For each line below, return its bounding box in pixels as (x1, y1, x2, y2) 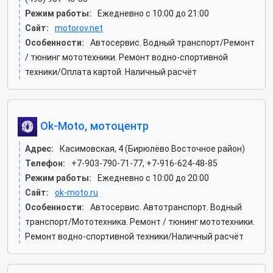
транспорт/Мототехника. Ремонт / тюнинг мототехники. (25, 217, 255, 227)
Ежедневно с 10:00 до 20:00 (97, 173, 209, 183)
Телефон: (25, 158, 65, 168)
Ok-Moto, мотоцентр (37, 119, 149, 132)
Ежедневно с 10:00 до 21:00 (97, 9, 209, 18)
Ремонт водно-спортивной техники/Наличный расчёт (25, 232, 244, 241)
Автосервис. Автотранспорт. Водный (90, 202, 242, 212)
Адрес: (25, 144, 54, 154)
